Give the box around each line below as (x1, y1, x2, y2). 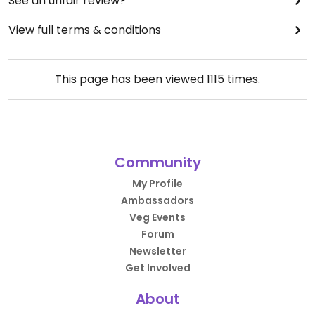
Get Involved (124, 260, 191, 275)
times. (224, 70, 260, 87)
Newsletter (129, 243, 186, 258)
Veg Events (129, 210, 186, 224)
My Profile (132, 176, 183, 191)
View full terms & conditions (8, 21, 161, 38)
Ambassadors (121, 193, 194, 207)
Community (114, 152, 201, 172)
